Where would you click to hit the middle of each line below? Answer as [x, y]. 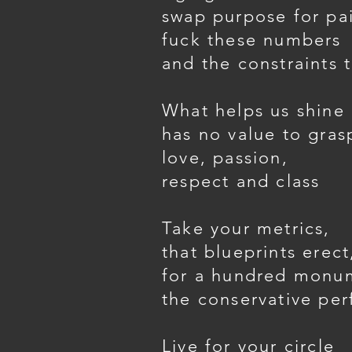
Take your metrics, [246, 228]
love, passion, [225, 158]
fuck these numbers [252, 40]
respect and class [241, 181]
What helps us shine [253, 110]
